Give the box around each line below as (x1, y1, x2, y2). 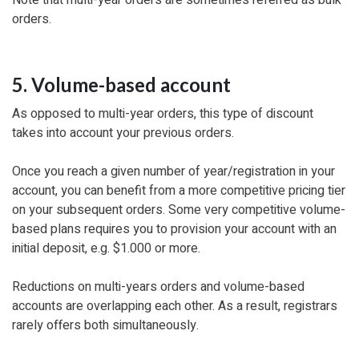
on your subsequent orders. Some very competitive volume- (12, 200, 345, 220)
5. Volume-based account (12, 72, 231, 96)
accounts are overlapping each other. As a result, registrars (12, 296, 337, 316)
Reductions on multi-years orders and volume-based (12, 276, 305, 296)
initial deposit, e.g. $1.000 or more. (12, 238, 200, 258)
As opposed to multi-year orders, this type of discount (12, 103, 313, 123)
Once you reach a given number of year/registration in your (12, 161, 335, 181)
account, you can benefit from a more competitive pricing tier (12, 180, 345, 200)
